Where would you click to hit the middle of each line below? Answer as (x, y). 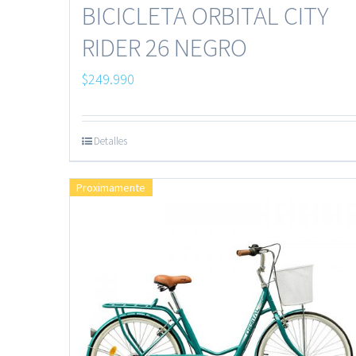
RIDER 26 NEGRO (164, 47)
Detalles (110, 141)
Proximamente (111, 187)
